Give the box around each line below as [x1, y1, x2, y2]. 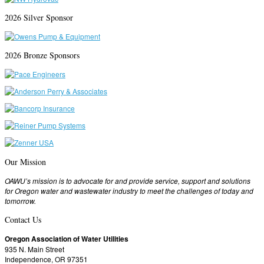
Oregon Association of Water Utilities [5, 233, 128, 244]
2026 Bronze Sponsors [5, 49, 80, 61]
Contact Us [5, 213, 41, 225]
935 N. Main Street [5, 243, 64, 254]
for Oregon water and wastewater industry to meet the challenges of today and [5, 185, 253, 196]
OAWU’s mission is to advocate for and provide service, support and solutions [5, 175, 250, 186]
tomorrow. [5, 195, 36, 206]
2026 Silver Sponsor [5, 12, 73, 24]
